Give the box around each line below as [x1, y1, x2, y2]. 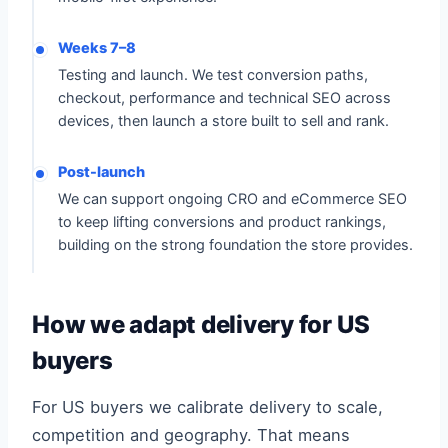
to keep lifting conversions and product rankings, [58, 213, 386, 231]
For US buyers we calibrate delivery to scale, [32, 397, 383, 417]
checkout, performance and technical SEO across [58, 89, 391, 107]
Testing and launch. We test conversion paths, [58, 66, 368, 84]
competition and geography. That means [32, 425, 350, 445]
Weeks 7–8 [58, 39, 136, 57]
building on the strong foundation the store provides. [58, 236, 413, 254]
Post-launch [58, 163, 145, 181]
